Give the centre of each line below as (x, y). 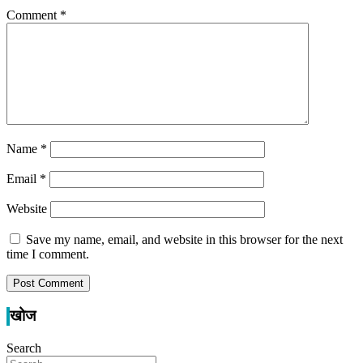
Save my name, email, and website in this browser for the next (184, 240)
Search (24, 348)
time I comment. (48, 254)
